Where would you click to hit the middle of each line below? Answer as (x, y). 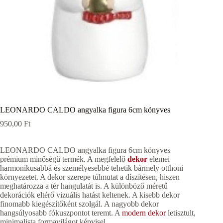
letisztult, (181, 213)
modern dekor (143, 213)
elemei (159, 159)
